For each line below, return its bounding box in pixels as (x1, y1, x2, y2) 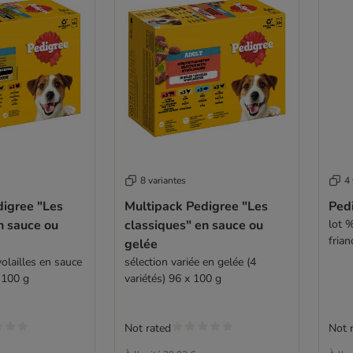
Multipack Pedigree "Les (124, 198, 268, 215)
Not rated (124, 321, 171, 336)
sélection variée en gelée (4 (124, 255, 256, 269)
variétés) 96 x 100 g (124, 271, 221, 286)
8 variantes (139, 174, 186, 187)
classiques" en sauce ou (124, 217, 263, 234)
